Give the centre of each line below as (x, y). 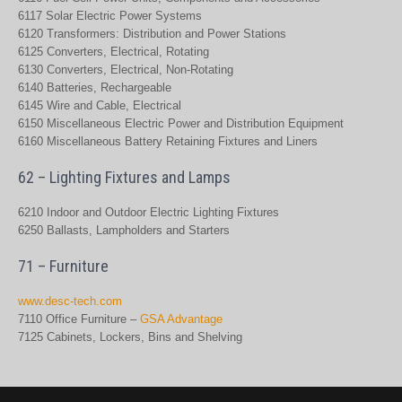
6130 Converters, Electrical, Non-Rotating (126, 70)
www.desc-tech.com (70, 301)
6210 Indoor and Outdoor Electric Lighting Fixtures (149, 212)
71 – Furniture (63, 266)
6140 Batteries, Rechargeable (95, 87)
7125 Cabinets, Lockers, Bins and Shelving (130, 337)
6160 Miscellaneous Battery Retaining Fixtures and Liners (168, 141)
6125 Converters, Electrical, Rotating (114, 52)
